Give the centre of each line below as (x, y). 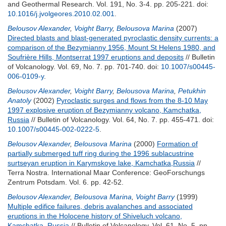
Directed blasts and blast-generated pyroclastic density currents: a (113, 38)
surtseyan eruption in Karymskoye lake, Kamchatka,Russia (101, 163)
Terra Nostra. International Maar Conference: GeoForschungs (106, 173)
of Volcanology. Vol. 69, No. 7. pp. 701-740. (77, 67)
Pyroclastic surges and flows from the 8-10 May (132, 100)
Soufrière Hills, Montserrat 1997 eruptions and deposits (96, 57)
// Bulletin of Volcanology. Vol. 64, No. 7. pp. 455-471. (116, 120)
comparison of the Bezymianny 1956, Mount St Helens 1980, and (111, 47)
